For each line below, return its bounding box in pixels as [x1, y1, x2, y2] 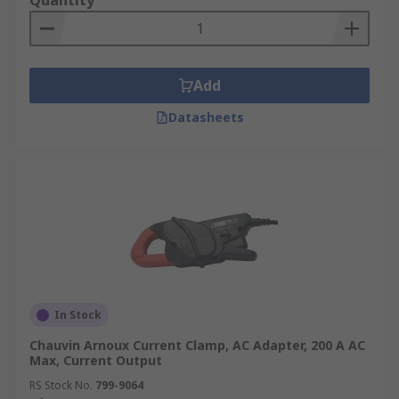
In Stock [54, 307, 102, 322]
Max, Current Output [29, 352, 162, 369]
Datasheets [167, 109, 244, 126]
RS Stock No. [29, 378, 93, 393]
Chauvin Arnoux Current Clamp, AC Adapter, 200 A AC [29, 337, 365, 354]
